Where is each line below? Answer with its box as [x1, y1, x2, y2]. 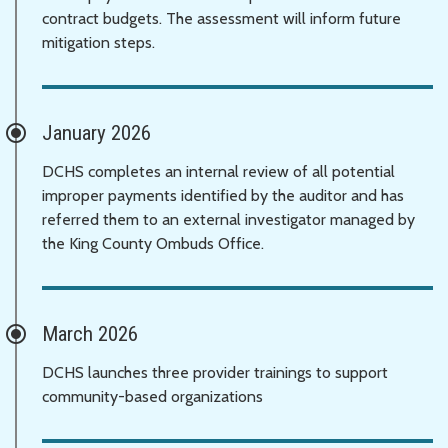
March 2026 [42, 321, 138, 346]
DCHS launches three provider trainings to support [42, 362, 388, 382]
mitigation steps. [42, 32, 155, 52]
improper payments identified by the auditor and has [42, 185, 404, 205]
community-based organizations [42, 386, 263, 406]
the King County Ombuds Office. [42, 233, 264, 253]
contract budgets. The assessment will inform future [42, 8, 401, 28]
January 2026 [42, 120, 151, 145]
